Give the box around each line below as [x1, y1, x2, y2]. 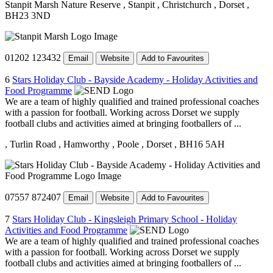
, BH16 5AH [174, 138, 225, 149]
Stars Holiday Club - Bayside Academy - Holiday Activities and [12, 74, 258, 85]
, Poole [112, 138, 139, 149]
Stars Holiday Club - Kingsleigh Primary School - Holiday [12, 213, 237, 224]
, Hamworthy [58, 138, 110, 149]
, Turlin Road [5, 138, 56, 149]
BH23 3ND [5, 10, 51, 21]
